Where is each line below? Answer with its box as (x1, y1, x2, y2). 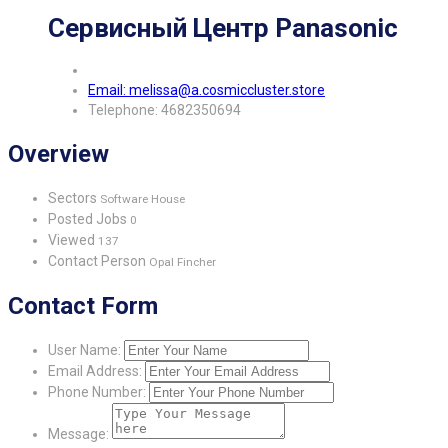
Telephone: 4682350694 (88, 102, 241, 119)
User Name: (48, 341, 121, 358)
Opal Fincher (149, 254, 216, 269)
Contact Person (48, 252, 149, 269)
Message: (48, 425, 109, 442)
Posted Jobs (48, 210, 130, 227)
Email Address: (48, 362, 142, 379)
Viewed (48, 231, 98, 248)
